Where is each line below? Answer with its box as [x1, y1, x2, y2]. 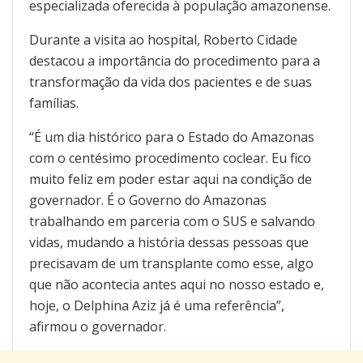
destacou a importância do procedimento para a [29, 52, 320, 70]
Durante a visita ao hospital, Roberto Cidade [29, 31, 297, 49]
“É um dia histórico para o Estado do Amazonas [29, 128, 314, 147]
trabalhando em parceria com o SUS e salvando [29, 212, 315, 231]
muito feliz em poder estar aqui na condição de [29, 170, 312, 189]
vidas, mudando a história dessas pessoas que [29, 233, 309, 252]
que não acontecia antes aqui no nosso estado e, [29, 275, 324, 294]
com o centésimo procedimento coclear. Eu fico [29, 149, 311, 168]
